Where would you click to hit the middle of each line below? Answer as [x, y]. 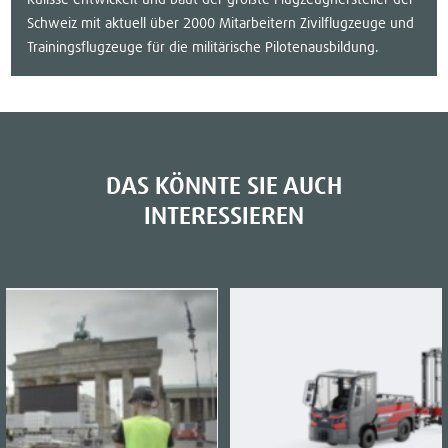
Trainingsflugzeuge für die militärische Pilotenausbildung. [203, 47]
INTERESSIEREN [224, 216]
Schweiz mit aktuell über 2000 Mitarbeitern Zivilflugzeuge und [221, 23]
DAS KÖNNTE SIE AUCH [224, 186]
